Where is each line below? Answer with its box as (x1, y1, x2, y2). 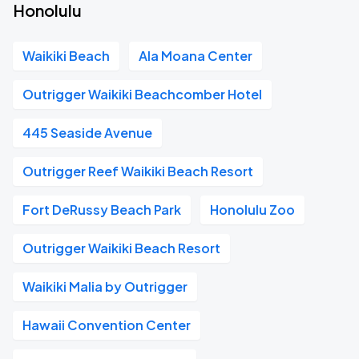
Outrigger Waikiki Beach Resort (22, 240, 220, 256)
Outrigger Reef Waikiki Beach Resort (22, 163, 253, 179)
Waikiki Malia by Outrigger (22, 278, 188, 295)
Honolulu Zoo (210, 201, 295, 218)
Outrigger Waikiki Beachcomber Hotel (22, 86, 262, 103)
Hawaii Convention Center (22, 317, 191, 333)
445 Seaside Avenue (22, 124, 152, 141)
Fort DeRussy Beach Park (22, 201, 181, 218)
